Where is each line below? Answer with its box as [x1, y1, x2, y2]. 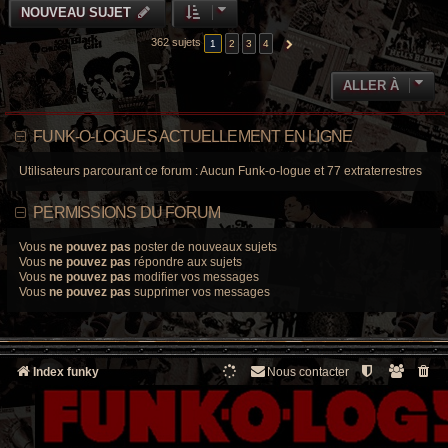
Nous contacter [267, 364, 349, 379]
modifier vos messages [131, 269, 259, 284]
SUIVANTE [284, 38, 334, 50]
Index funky [33, 364, 99, 379]
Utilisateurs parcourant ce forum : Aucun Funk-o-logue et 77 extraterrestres [19, 163, 422, 178]
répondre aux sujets [131, 254, 242, 269]
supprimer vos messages [131, 284, 270, 299]
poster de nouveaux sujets [131, 239, 277, 254]
